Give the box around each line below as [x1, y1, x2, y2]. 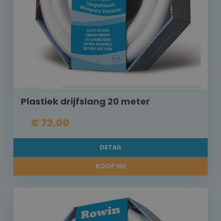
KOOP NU [95, 162, 126, 171]
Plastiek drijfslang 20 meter [21, 95, 150, 108]
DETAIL [99, 143, 122, 152]
